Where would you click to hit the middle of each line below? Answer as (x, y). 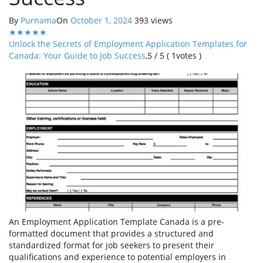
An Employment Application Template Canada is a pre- (117, 221)
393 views (154, 20)
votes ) (189, 55)
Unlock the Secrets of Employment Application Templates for (128, 44)
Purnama (38, 20)
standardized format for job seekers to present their (112, 245)
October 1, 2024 (101, 20)
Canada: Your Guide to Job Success (77, 55)
